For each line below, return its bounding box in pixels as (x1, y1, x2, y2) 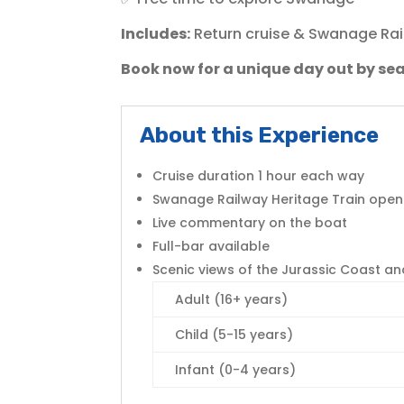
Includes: (121, 23, 191, 44)
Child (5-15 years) (175, 326, 294, 344)
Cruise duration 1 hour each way (152, 167, 365, 186)
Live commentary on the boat (152, 214, 348, 233)
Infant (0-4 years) (175, 361, 297, 380)
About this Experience (140, 123, 380, 149)
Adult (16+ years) (175, 290, 289, 309)
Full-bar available (152, 237, 271, 256)
